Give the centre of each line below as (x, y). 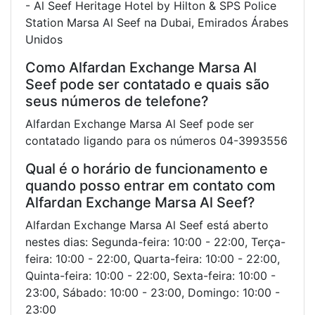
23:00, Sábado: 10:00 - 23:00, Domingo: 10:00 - (153, 292)
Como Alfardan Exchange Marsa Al (141, 67)
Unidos (44, 39)
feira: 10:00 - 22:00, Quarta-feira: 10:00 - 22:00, (153, 258)
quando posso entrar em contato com (150, 185)
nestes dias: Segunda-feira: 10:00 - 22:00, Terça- (155, 242)
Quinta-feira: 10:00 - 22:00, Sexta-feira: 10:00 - (150, 275)
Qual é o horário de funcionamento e (147, 168)
